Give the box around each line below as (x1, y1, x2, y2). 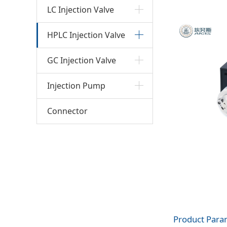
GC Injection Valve (47, 54, 116, 66)
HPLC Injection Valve (47, 29, 125, 41)
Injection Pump (47, 80, 105, 91)
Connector (47, 105, 88, 117)
